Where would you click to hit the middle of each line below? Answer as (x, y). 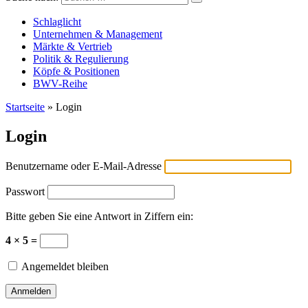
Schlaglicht (57, 22)
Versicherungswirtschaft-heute (71, 7)
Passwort (25, 191)
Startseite (25, 107)
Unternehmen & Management (98, 34)
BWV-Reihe (60, 84)
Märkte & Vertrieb (73, 46)
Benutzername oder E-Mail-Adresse (84, 166)
